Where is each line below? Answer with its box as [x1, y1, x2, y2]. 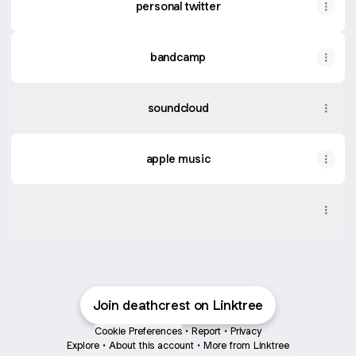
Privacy [230, 324, 261, 338]
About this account [109, 339, 194, 352]
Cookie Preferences [95, 324, 182, 338]
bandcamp [149, 49, 207, 64]
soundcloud [147, 100, 209, 115]
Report [192, 324, 221, 338]
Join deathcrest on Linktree [92, 296, 264, 314]
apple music [145, 151, 211, 166]
